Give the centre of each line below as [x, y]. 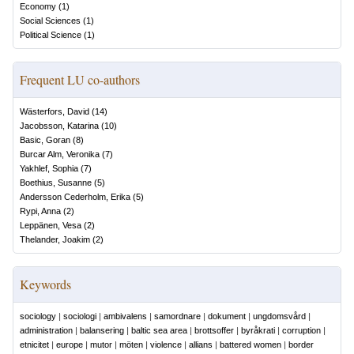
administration [46, 330]
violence [166, 345]
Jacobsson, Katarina [59, 126]
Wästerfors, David [55, 111]
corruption [301, 330]
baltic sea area [159, 330]
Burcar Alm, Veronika [60, 154]
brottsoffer [214, 330]
